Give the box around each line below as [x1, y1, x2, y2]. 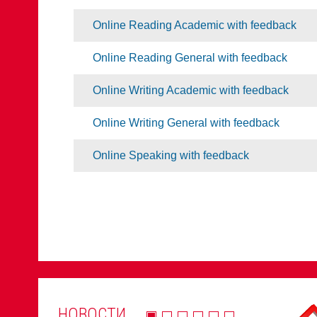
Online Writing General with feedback [93, 117, 279, 129]
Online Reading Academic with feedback [93, 19, 296, 31]
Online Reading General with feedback [93, 52, 287, 64]
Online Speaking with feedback [93, 149, 249, 161]
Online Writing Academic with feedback [93, 84, 289, 96]
